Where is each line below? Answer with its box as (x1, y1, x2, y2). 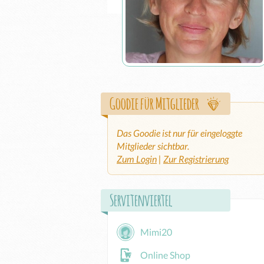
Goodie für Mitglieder (110, 92, 199, 114)
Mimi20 (140, 226, 172, 237)
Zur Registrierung (163, 153, 229, 164)
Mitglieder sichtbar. (117, 140, 189, 151)
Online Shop (140, 249, 190, 260)
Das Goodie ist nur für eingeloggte (117, 127, 242, 138)
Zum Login (117, 153, 157, 164)
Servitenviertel (110, 189, 172, 211)
